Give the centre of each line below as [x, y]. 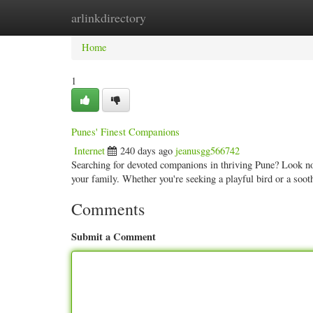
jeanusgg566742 [208, 151]
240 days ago [146, 151]
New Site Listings [174, 17]
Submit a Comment [114, 236]
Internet [89, 151]
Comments [108, 209]
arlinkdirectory [109, 17]
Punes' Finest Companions [125, 131]
